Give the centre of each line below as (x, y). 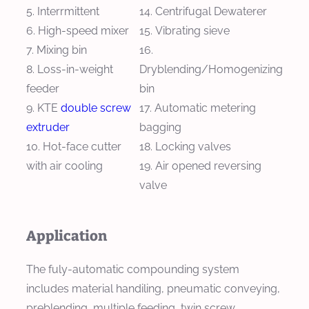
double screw (96, 108)
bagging (160, 128)
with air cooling (64, 166)
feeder (43, 89)
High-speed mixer (83, 31)
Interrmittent (68, 12)
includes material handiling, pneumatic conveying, (153, 289)
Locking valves (193, 147)
